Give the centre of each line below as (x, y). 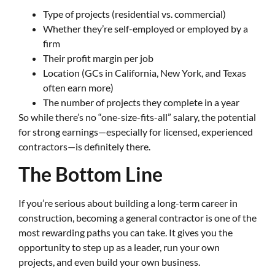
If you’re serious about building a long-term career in (128, 203)
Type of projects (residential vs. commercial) (134, 14)
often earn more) (78, 87)
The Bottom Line (91, 174)
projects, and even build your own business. (110, 262)
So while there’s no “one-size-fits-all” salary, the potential (137, 117)
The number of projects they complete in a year (141, 102)
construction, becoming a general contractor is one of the (137, 218)
